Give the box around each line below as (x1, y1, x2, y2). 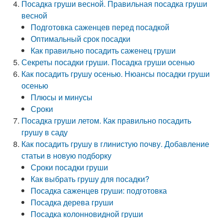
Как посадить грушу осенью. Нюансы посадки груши (21, 68, 210, 79)
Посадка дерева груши (31, 197, 114, 208)
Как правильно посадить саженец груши (31, 45, 176, 56)
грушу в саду (21, 127, 68, 138)
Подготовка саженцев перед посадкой (31, 21, 170, 33)
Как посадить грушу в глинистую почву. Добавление (21, 138, 210, 149)
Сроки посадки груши (31, 162, 109, 173)
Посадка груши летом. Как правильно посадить (21, 115, 192, 126)
